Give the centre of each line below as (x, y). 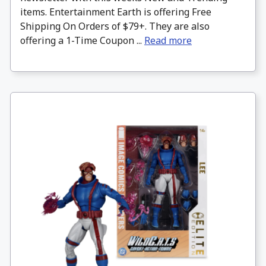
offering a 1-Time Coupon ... (82, 40)
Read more (168, 40)
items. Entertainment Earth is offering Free (116, 12)
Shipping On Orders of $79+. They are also (115, 26)
